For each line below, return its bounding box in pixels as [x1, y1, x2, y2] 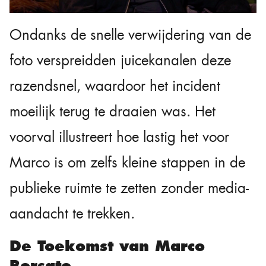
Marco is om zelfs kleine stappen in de [9, 153, 245, 172]
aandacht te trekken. [9, 204, 135, 223]
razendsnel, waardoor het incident [9, 76, 220, 96]
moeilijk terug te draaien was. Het [9, 102, 216, 121]
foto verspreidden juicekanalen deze [9, 50, 231, 70]
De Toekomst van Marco [9, 236, 205, 255]
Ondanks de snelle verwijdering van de [9, 25, 251, 45]
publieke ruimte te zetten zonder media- [9, 178, 249, 198]
